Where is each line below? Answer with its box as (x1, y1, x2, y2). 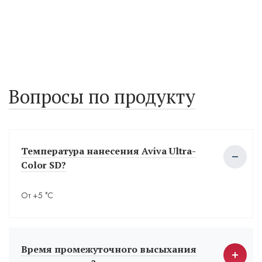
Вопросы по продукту (9, 84, 195, 109)
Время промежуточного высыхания (21, 243, 196, 256)
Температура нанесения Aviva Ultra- (21, 144, 196, 158)
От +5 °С (21, 189, 53, 202)
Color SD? (21, 158, 66, 172)
